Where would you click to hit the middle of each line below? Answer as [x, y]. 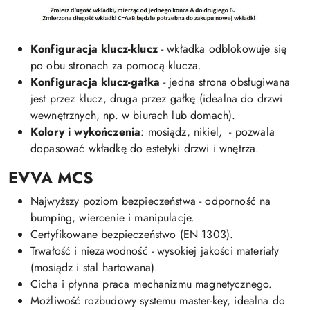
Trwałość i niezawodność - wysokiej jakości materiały [155, 250]
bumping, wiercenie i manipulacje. [113, 217]
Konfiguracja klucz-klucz [94, 48]
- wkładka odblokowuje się [222, 48]
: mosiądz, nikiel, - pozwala [208, 131]
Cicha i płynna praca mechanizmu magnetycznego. [152, 284]
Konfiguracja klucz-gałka [95, 82]
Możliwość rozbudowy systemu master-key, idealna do [158, 300]
